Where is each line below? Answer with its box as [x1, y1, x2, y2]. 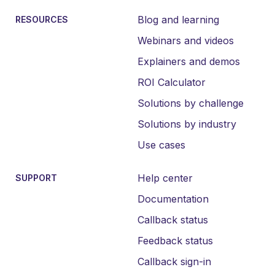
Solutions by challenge [137, 97, 244, 110]
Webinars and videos [137, 34, 234, 47]
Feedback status [137, 234, 213, 247]
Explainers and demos [137, 55, 240, 68]
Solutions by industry [137, 118, 236, 131]
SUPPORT [15, 172, 57, 184]
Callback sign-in [137, 255, 211, 268]
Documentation [137, 193, 209, 206]
